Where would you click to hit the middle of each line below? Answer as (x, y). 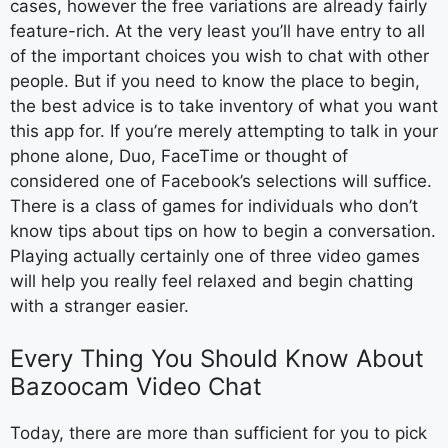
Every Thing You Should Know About (217, 358)
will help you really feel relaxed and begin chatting (211, 281)
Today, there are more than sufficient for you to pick (218, 432)
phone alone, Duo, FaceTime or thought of (179, 156)
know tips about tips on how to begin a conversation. (223, 231)
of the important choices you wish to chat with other (219, 56)
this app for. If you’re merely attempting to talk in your (224, 131)
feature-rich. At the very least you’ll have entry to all (217, 31)
